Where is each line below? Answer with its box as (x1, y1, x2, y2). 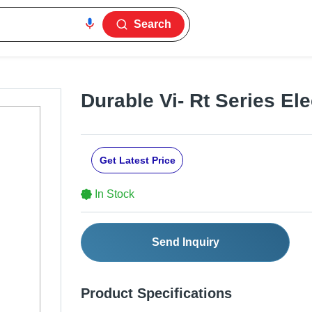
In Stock (95, 188, 134, 201)
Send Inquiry (151, 236, 219, 249)
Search (134, 18, 172, 30)
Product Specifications (81, 286, 232, 302)
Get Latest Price (99, 155, 175, 166)
